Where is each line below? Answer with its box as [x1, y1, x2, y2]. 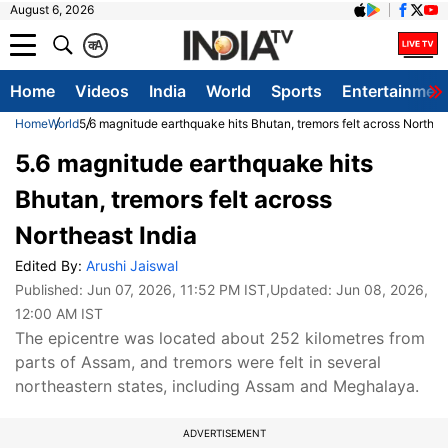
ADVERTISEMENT [182, 427, 266, 439]
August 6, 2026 [10, 2, 94, 17]
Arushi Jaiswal [86, 257, 178, 274]
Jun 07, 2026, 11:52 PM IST [87, 281, 266, 298]
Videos [75, 81, 129, 101]
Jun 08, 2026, [336, 281, 428, 298]
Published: [15, 281, 87, 298]
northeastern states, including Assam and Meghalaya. [15, 376, 419, 396]
